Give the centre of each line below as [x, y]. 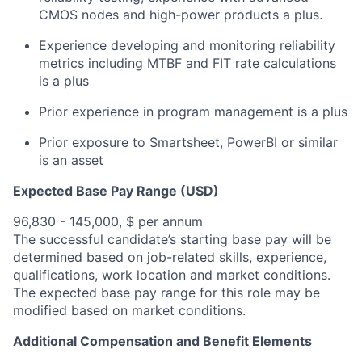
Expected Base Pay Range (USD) [116, 191]
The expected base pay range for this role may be [166, 293]
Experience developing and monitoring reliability [187, 45]
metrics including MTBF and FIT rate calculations [187, 63]
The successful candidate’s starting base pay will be [172, 239]
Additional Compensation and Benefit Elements [162, 341]
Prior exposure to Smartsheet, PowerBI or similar [188, 142]
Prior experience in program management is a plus [193, 112]
